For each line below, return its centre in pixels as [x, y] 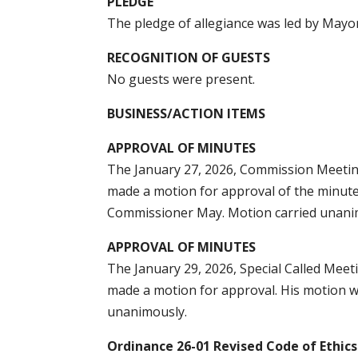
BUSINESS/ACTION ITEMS [187, 113]
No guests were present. [181, 79]
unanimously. [147, 311]
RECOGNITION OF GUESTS [189, 57]
